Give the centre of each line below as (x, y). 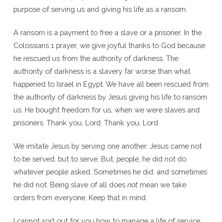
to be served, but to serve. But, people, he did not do (100, 159)
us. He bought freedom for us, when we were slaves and (106, 110)
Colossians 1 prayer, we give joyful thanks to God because (109, 45)
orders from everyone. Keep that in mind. (80, 197)
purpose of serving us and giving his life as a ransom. (100, 9)
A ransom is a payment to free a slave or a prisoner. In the (107, 32)
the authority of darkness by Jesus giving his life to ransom (110, 97)
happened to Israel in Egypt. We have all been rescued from (111, 84)
